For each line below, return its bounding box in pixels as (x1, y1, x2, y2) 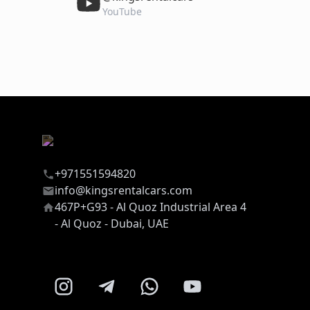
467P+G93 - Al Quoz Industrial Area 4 (54, 199, 246, 215)
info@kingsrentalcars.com (54, 183, 192, 199)
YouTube (102, 5, 142, 19)
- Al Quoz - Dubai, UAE (54, 216, 169, 232)
